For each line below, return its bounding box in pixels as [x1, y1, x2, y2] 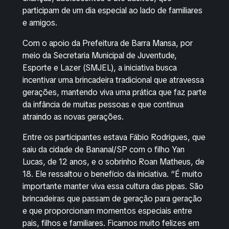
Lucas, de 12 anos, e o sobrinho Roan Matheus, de [22, 156, 204, 167]
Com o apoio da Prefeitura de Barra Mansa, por [22, 38, 193, 49]
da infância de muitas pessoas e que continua [22, 99, 184, 110]
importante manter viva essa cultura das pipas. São [22, 181, 203, 192]
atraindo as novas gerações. [22, 111, 124, 122]
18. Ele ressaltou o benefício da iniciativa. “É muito [22, 169, 202, 179]
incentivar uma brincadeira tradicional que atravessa [22, 75, 204, 85]
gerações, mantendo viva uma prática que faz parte [22, 87, 207, 98]
